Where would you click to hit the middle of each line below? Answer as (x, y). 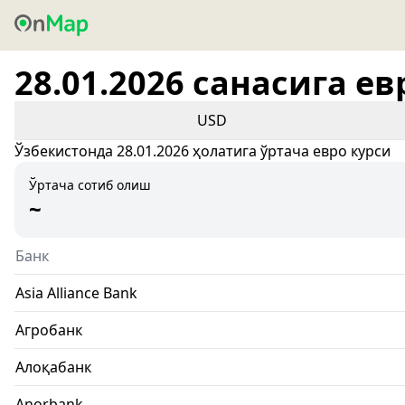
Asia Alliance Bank (76, 293)
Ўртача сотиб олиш (90, 185)
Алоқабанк (53, 367)
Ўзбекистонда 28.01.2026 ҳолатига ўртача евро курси (202, 151)
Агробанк (49, 330)
